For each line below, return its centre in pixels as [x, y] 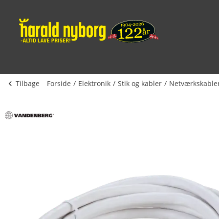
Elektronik [94, 83]
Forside [59, 83]
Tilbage [28, 83]
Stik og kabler [140, 83]
